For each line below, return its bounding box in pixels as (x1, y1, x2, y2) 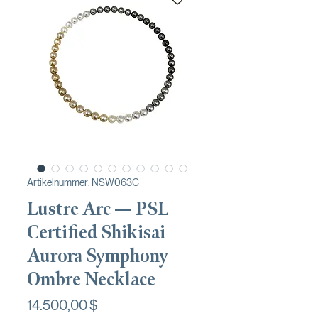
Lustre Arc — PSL (27, 197, 169, 221)
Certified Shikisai (27, 220, 165, 244)
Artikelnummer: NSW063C (27, 176, 139, 188)
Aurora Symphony (27, 243, 168, 268)
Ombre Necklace (27, 267, 155, 291)
